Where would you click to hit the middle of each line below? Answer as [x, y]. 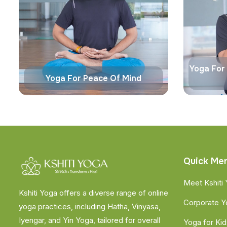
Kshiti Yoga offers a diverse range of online [93, 193]
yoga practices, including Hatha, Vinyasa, [90, 206]
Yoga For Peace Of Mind [93, 78]
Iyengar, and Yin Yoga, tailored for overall [89, 220]
